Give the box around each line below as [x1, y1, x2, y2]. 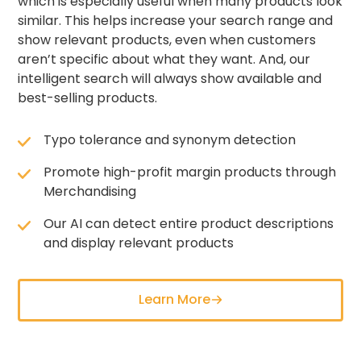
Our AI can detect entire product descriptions [44, 214, 334, 233]
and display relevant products [44, 233, 234, 252]
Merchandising [44, 181, 137, 201]
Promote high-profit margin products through [44, 162, 337, 181]
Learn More [138, 290, 210, 309]
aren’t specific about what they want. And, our [18, 49, 311, 68]
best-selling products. [18, 88, 158, 107]
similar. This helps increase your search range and [18, 10, 334, 30]
